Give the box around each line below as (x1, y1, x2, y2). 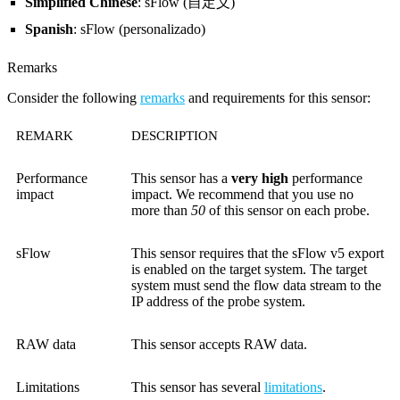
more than (131, 202, 191, 218)
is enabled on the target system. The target (131, 261, 367, 277)
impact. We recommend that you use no (131, 186, 354, 202)
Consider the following (7, 89, 140, 105)
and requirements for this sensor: (185, 89, 371, 105)
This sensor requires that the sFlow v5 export (131, 245, 384, 261)
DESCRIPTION (131, 128, 218, 143)
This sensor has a (131, 170, 231, 186)
